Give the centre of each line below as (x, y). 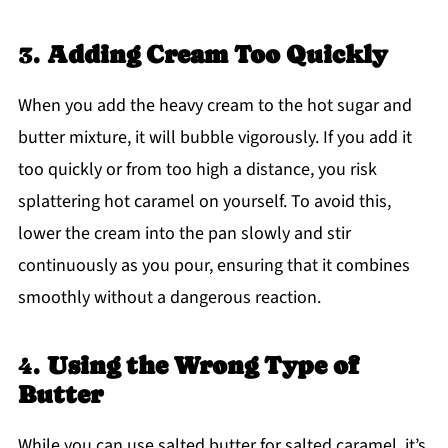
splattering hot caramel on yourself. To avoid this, (204, 201)
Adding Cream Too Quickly (216, 54)
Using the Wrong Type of (202, 365)
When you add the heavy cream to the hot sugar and (214, 105)
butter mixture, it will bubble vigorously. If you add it (214, 137)
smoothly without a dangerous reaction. (169, 297)
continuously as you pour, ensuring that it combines (213, 265)
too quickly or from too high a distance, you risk (197, 169)
